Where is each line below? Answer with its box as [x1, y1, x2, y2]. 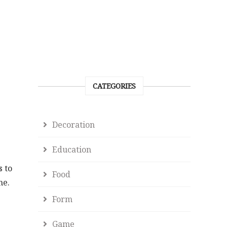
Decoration [52, 119, 95, 130]
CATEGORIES [93, 81, 136, 91]
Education [52, 144, 92, 155]
